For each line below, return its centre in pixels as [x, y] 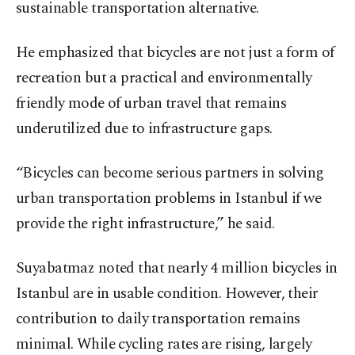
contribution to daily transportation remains [158, 319]
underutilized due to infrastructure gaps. [144, 129]
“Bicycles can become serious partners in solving [170, 174]
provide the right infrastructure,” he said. [145, 224]
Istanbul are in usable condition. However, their [167, 294]
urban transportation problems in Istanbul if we [169, 199]
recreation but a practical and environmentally [164, 78]
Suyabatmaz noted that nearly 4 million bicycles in [177, 269]
